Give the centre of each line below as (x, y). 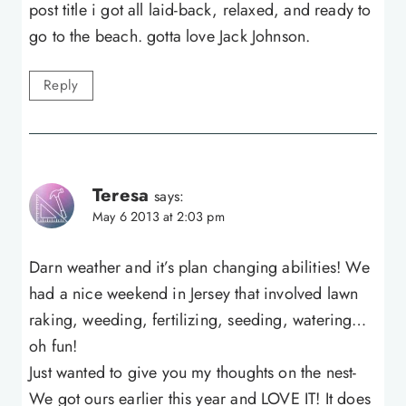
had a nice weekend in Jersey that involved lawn (194, 294)
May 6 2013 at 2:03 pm (159, 216)
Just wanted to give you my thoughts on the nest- (193, 373)
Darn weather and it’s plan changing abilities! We (199, 268)
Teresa (121, 194)
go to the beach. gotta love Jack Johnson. (170, 37)
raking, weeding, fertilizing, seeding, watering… (198, 320)
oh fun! (53, 347)
